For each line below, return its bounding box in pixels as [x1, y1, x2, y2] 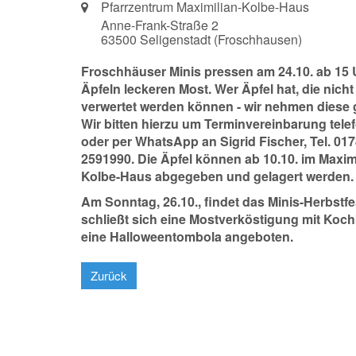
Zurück [91, 267, 127, 284]
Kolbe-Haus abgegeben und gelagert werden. [81, 167, 354, 185]
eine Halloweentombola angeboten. [81, 227, 293, 246]
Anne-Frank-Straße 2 [101, 16, 219, 34]
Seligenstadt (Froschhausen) [140, 30, 302, 48]
